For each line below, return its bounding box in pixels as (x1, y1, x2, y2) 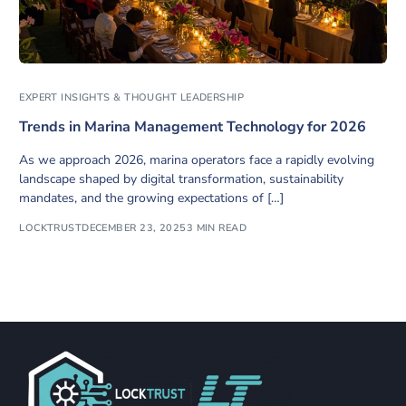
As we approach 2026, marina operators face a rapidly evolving (19, 151, 375, 169)
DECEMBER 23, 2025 (82, 220, 187, 235)
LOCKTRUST (19, 220, 82, 235)
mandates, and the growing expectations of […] (19, 189, 285, 208)
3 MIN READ (186, 220, 247, 235)
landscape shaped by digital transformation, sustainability (19, 170, 344, 188)
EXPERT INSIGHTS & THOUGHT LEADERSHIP (19, 91, 245, 105)
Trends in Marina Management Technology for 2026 (19, 117, 367, 138)
